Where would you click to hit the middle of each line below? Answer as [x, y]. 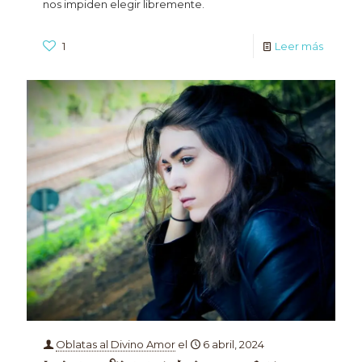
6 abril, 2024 [234, 345]
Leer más [299, 46]
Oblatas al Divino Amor [116, 345]
